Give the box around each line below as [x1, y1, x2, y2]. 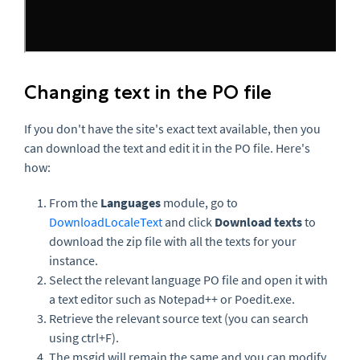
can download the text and [24, 139, 169, 156]
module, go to [163, 194, 238, 211]
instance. [49, 252, 100, 268]
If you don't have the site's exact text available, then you [24, 120, 321, 137]
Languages [100, 194, 163, 211]
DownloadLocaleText [49, 213, 162, 230]
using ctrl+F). [49, 329, 119, 346]
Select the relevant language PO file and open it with [49, 271, 328, 288]
